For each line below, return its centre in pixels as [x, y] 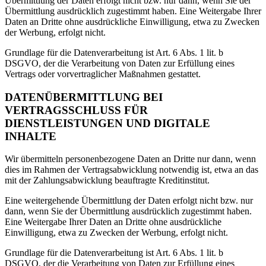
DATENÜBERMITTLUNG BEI [84, 97]
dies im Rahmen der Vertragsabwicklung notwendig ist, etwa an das [132, 170]
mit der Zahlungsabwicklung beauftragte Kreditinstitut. [107, 180]
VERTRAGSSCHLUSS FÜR [76, 110]
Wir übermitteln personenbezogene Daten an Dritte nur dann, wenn [130, 159]
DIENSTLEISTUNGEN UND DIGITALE [107, 123]
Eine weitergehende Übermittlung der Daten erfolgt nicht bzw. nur [129, 201]
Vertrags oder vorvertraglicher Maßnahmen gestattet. [103, 74]
